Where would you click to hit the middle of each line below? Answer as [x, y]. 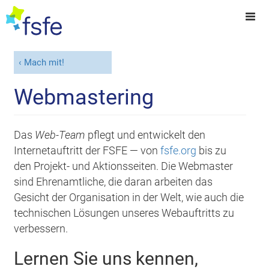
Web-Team [62, 135]
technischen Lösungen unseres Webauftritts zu [124, 213]
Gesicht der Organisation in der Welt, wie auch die [129, 197]
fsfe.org [179, 150]
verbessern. [41, 228]
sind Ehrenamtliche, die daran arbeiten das [113, 182]
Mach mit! [44, 63]
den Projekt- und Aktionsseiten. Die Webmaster [124, 166]
